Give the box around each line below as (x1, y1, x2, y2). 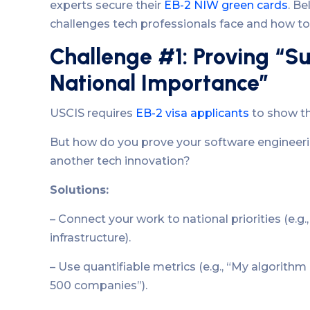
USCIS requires (50, 107, 136, 120)
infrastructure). (50, 231, 131, 245)
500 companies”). (50, 279, 147, 293)
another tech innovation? (50, 154, 190, 168)
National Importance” (50, 69, 269, 96)
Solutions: (50, 183, 109, 197)
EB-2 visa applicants (136, 107, 249, 120)
